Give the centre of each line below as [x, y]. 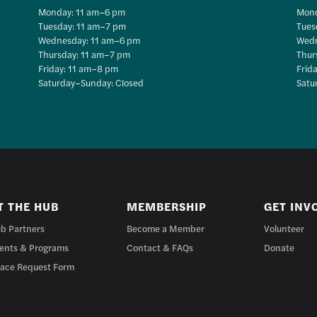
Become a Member [166, 228]
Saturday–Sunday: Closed [91, 82]
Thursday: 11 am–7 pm [85, 54]
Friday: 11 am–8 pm [79, 68]
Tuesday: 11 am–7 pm [82, 25]
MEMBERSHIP [167, 206]
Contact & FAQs [160, 247]
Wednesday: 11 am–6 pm [90, 40]
